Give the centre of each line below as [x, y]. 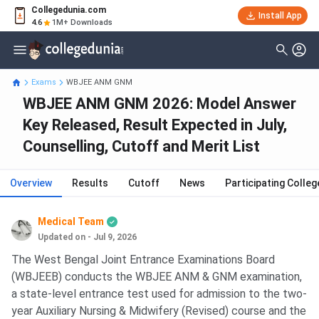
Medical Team [71, 222]
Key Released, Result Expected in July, [155, 125]
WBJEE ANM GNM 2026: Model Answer [159, 104]
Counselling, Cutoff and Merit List [141, 147]
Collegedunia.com [69, 10]
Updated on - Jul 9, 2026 [88, 237]
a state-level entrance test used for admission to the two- [159, 294]
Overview [31, 183]
